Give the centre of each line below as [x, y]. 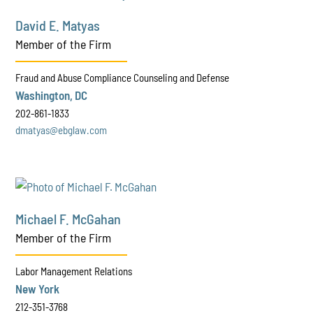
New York [38, 288]
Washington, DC [52, 95]
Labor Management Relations [74, 271]
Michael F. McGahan [68, 218]
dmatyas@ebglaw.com [61, 130]
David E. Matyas [58, 25]
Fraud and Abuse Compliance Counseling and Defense [123, 77]
